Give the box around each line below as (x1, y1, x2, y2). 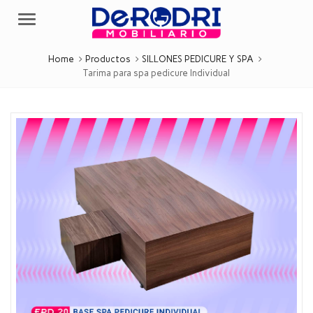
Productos (85, 54, 131, 65)
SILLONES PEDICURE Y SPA (142, 54, 254, 65)
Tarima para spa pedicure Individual (83, 68, 230, 79)
